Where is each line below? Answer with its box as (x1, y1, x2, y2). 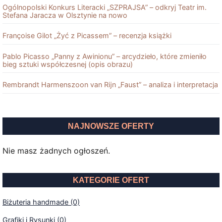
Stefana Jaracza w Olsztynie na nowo (2, 10, 127, 19)
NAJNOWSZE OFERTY (68, 122, 154, 131)
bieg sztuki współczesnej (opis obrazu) (2, 59, 133, 68)
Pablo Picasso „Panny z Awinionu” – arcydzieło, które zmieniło (2, 52, 207, 60)
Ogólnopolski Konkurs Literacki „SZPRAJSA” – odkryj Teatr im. (2, 2, 207, 11)
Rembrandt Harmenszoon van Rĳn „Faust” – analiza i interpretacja (2, 80, 218, 89)
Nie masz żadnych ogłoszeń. (2, 146, 110, 156)
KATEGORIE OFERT (73, 176, 149, 185)
